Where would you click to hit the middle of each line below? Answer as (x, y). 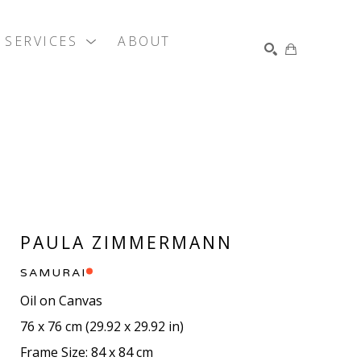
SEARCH (263, 141)
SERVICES (44, 41)
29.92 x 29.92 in (135, 326)
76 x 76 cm (52, 326)
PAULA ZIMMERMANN (127, 242)
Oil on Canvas (62, 300)
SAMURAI (54, 272)
